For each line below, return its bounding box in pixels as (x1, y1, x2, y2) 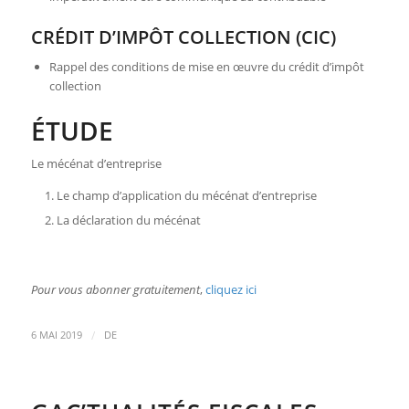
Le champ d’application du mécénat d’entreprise (56, 186, 317, 204)
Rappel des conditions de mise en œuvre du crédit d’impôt (48, 58, 364, 75)
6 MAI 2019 (30, 329, 82, 342)
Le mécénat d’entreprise (30, 154, 162, 172)
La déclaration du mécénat (56, 211, 201, 228)
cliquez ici (204, 280, 257, 298)
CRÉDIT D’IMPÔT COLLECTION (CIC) (30, 24, 336, 49)
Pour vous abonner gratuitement (30, 280, 200, 298)
